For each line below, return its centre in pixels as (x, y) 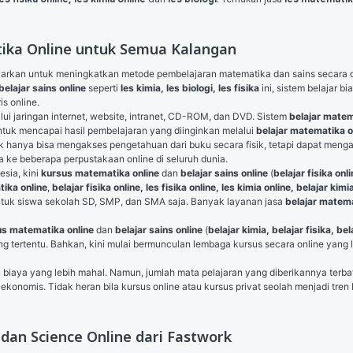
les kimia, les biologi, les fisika (190, 88)
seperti (103, 88)
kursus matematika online (100, 173)
